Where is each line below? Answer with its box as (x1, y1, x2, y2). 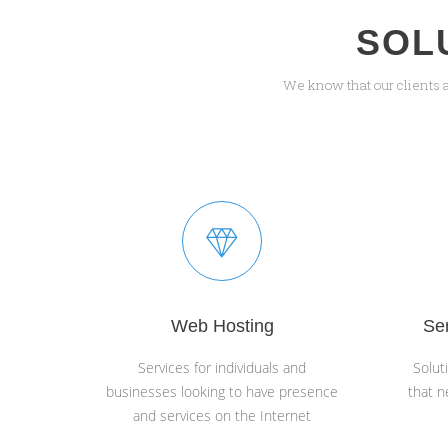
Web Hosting (170, 316, 274, 336)
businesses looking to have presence (106, 383, 338, 401)
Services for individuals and (138, 359, 306, 377)
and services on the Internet (133, 407, 311, 425)
